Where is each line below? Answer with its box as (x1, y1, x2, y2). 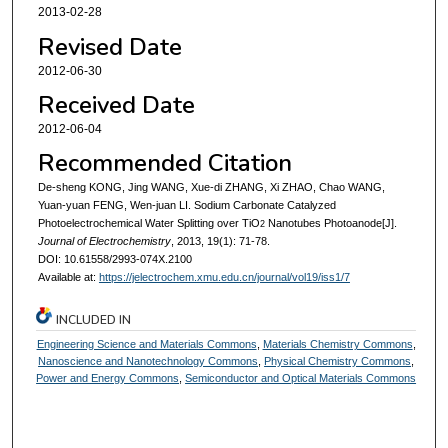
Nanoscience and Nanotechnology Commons (38, 355, 259, 368)
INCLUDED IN (56, 312, 132, 329)
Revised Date (37, 30, 182, 63)
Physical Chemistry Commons (264, 355, 412, 368)
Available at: (37, 271, 99, 284)
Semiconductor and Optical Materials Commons (185, 372, 417, 385)
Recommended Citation (37, 147, 292, 180)
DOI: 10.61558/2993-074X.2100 (37, 253, 192, 266)
